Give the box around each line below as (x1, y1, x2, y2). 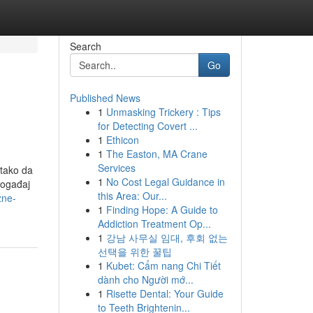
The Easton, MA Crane (105, 147, 208, 161)
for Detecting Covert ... (97, 119, 198, 133)
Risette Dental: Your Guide (105, 286, 224, 300)
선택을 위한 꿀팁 (97, 245, 172, 259)
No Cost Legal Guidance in (105, 175, 225, 189)
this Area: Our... (97, 189, 167, 203)
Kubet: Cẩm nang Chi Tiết (105, 259, 221, 272)
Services (97, 161, 136, 175)
